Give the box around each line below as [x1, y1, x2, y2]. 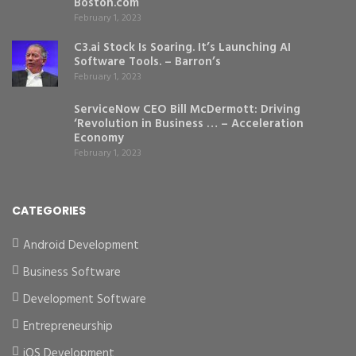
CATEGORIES [12, 203, 86, 219]
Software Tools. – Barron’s [74, 52, 221, 72]
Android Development [23, 236, 139, 255]
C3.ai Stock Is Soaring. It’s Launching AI [74, 37, 291, 57]
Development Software [23, 290, 146, 309]
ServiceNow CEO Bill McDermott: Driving [74, 99, 300, 119]
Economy [74, 128, 124, 148]
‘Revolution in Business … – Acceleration [74, 114, 304, 133]
